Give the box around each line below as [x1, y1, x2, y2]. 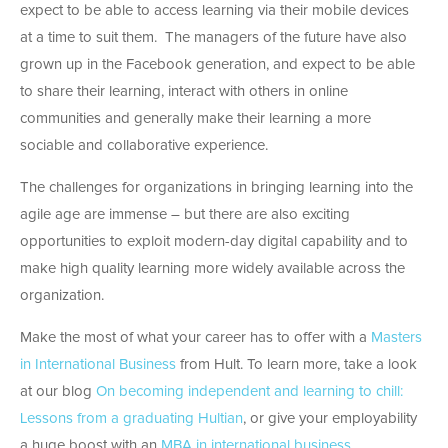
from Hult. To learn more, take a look [176, 356, 417, 372]
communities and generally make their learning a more [20, 110, 371, 126]
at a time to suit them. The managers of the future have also [20, 29, 407, 45]
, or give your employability [243, 410, 417, 426]
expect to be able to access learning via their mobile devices [20, 2, 409, 18]
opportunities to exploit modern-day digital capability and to [20, 233, 408, 249]
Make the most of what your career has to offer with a [20, 329, 371, 345]
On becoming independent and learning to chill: [96, 383, 403, 399]
